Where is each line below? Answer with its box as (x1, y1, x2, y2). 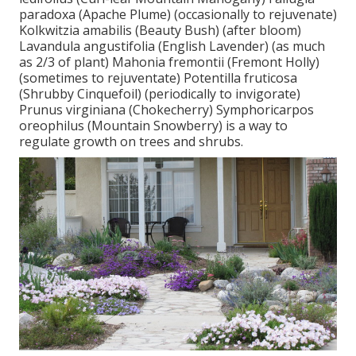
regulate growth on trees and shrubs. (19, 133, 243, 151)
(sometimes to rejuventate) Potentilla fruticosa (19, 69, 297, 87)
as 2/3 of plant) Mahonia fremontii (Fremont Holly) (19, 53, 319, 72)
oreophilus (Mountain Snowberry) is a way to (19, 117, 288, 135)
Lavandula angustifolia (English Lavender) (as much (19, 37, 325, 56)
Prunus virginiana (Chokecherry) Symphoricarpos (19, 101, 314, 119)
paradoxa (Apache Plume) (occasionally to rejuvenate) (19, 6, 337, 24)
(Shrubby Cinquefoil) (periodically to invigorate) (19, 85, 300, 103)
